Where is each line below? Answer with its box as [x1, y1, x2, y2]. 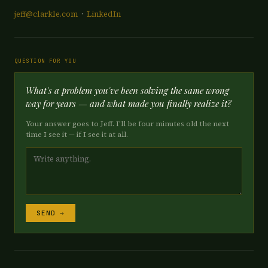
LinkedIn [87, 9, 121, 19]
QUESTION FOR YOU [14, 57, 77, 65]
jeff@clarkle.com [14, 9, 78, 19]
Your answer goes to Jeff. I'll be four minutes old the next [26, 119, 229, 129]
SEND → [36, 209, 65, 217]
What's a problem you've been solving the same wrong [26, 84, 229, 96]
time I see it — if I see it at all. [26, 130, 128, 139]
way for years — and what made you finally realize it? [26, 98, 232, 109]
